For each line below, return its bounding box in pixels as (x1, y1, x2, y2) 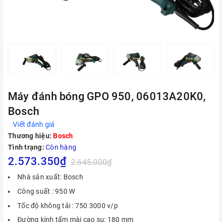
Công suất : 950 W (17, 187, 75, 195)
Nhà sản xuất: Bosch (17, 173, 83, 181)
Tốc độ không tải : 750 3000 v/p (17, 201, 118, 210)
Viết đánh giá (13, 120, 55, 129)
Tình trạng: (8, 143, 44, 152)
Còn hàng (46, 143, 76, 152)
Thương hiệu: (8, 132, 52, 140)
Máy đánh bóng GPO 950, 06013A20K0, (8, 90, 206, 103)
